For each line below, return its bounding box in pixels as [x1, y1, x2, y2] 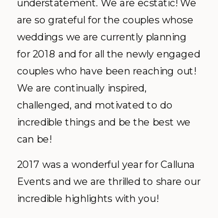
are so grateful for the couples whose [17, 14, 194, 26]
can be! [17, 133, 51, 145]
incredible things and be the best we [17, 116, 191, 128]
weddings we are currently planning [17, 31, 187, 43]
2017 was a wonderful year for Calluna [17, 158, 195, 171]
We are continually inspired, [17, 82, 146, 94]
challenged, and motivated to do [17, 99, 173, 111]
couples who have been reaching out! [17, 65, 196, 77]
